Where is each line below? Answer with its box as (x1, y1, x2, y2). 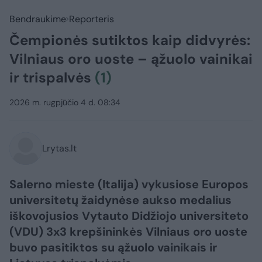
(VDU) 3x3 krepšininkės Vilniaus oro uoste (9, 224, 247, 240)
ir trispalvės (9, 68, 95, 87)
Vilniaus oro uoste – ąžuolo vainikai (9, 50, 253, 68)
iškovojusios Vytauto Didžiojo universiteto (9, 208, 249, 224)
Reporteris (69, 13, 114, 26)
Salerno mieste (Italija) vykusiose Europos (9, 177, 249, 192)
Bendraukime (9, 13, 66, 26)
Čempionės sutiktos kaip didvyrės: (9, 31, 250, 50)
